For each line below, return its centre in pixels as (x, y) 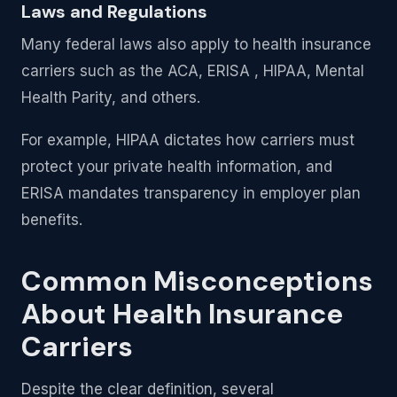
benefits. (52, 220)
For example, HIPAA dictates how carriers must (188, 140)
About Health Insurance (182, 315)
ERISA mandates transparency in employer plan (191, 194)
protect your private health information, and (177, 167)
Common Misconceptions (197, 282)
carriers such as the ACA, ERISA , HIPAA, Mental (193, 71)
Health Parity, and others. (111, 98)
